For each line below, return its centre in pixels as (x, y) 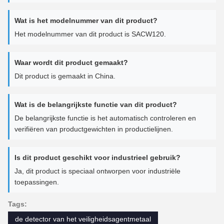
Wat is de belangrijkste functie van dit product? (96, 104)
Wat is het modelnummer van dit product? (86, 20)
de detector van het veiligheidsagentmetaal (83, 219)
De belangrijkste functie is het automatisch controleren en (105, 118)
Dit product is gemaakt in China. (65, 76)
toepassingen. (37, 182)
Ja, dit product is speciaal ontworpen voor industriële (97, 171)
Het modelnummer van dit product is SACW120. (90, 34)
